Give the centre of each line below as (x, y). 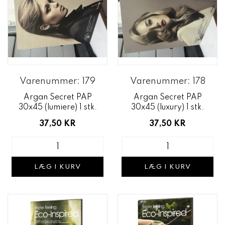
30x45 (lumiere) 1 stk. (58, 107)
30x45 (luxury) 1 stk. (167, 107)
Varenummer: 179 (58, 81)
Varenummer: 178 (167, 81)
